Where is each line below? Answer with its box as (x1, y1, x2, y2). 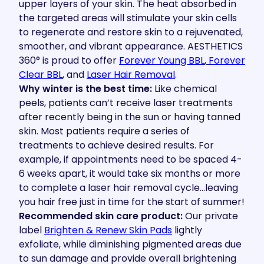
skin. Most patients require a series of (19, 124, 190, 138)
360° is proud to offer (19, 54, 119, 67)
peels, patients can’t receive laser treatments (19, 96, 233, 110)
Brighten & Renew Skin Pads (44, 223, 172, 237)
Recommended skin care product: (19, 209, 183, 223)
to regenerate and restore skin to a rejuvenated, (19, 25, 243, 39)
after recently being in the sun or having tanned (19, 110, 240, 124)
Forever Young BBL (119, 54, 204, 67)
